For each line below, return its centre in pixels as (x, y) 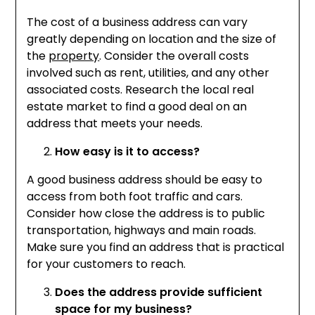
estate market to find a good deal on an (137, 107)
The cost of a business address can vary (137, 22)
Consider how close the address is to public (146, 214)
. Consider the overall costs (174, 56)
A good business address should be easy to (145, 180)
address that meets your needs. (115, 124)
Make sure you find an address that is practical (156, 247)
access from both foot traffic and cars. (135, 197)
